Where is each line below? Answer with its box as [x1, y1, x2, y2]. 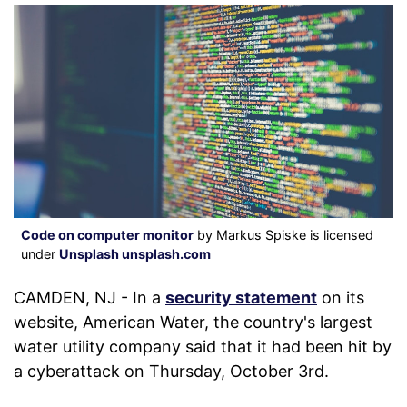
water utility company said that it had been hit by [14, 337, 392, 357]
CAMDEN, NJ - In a [14, 288, 165, 308]
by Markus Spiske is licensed [194, 227, 373, 243]
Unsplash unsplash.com [59, 246, 211, 263]
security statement [165, 288, 317, 308]
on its [317, 288, 364, 308]
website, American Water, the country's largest [14, 313, 372, 333]
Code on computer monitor [21, 227, 194, 243]
